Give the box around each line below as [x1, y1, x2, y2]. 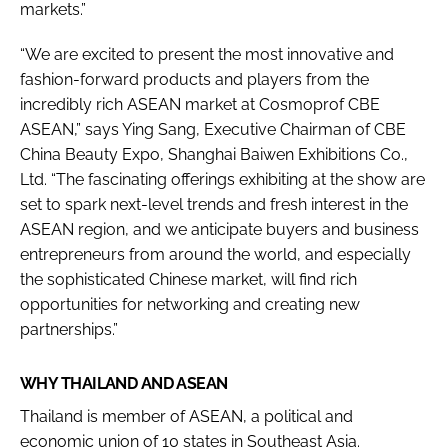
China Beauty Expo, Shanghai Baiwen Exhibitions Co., [20, 144, 408, 164]
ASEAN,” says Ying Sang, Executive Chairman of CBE [20, 119, 406, 139]
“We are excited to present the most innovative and [20, 44, 394, 64]
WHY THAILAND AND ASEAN [20, 373, 228, 393]
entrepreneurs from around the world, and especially [20, 244, 411, 264]
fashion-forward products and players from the [20, 69, 369, 89]
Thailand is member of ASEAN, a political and [20, 406, 353, 426]
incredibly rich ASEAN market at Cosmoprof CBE [20, 94, 380, 114]
